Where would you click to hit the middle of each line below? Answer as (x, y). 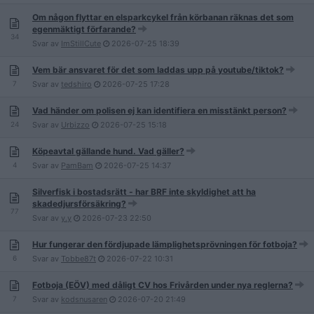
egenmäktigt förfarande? (84, 29)
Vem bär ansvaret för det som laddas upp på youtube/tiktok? (158, 70)
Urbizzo (75, 125)
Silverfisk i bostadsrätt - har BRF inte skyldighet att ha (144, 192)
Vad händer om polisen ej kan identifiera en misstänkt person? (159, 110)
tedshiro (76, 84)
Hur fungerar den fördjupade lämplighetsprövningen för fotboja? (165, 244)
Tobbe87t (78, 259)
